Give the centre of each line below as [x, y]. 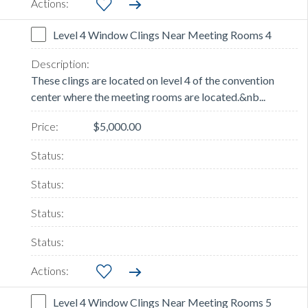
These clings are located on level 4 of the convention [153, 80]
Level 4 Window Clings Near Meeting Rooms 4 [162, 35]
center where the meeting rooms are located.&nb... [148, 97]
